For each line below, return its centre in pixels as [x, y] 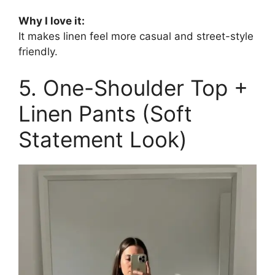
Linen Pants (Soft [105, 114]
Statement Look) [103, 140]
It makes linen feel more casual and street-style [136, 36]
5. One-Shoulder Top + [133, 88]
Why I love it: [52, 21]
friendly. [38, 51]
